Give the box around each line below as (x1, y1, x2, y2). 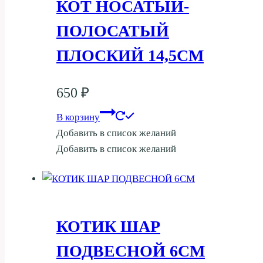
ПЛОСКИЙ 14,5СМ (56, 46, 204, 65)
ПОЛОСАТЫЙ (56, 21, 169, 40)
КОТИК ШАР (56, 217, 160, 236)
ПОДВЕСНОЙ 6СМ (56, 242, 205, 261)
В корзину (56, 111, 100, 123)
